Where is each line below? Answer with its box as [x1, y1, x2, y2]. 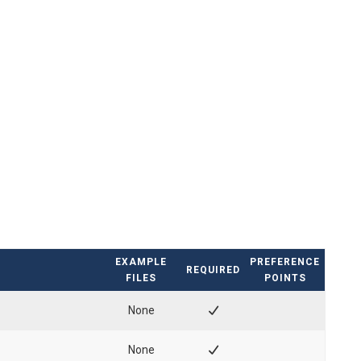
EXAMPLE [115, 255, 167, 268]
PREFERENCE [250, 255, 320, 268]
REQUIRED [186, 263, 240, 276]
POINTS [263, 272, 306, 284]
